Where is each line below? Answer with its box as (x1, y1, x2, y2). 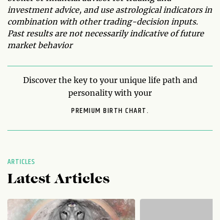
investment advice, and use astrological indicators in (7, 4, 212, 15)
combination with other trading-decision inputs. (7, 16, 198, 27)
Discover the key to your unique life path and (23, 75, 197, 85)
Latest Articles (7, 172, 110, 187)
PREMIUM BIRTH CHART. (71, 104, 149, 117)
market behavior (7, 40, 72, 50)
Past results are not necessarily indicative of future (7, 28, 204, 38)
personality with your (68, 87, 152, 98)
